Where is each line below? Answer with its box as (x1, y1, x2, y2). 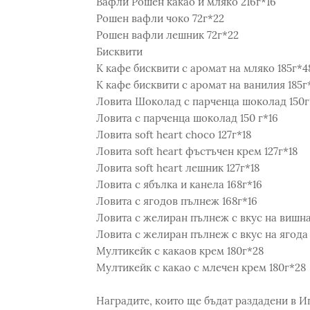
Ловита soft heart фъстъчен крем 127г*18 (95, 145, 298, 158)
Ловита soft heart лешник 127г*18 (95, 161, 259, 174)
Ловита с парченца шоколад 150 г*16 (95, 111, 278, 125)
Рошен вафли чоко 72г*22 (95, 12, 224, 25)
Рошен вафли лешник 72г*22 (95, 28, 239, 42)
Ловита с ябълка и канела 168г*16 (95, 178, 262, 191)
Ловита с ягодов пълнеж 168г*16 (95, 194, 257, 208)
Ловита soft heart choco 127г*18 (95, 128, 251, 141)
